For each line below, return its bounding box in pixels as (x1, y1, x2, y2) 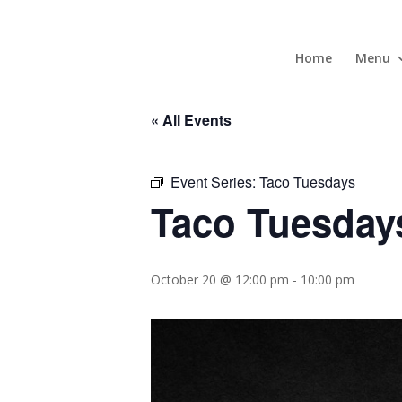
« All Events (151, 109, 232, 130)
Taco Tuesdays (259, 171, 355, 192)
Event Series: (170, 171, 259, 192)
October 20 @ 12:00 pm (151, 271, 289, 288)
